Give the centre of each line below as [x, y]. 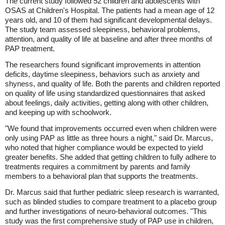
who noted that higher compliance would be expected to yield [104, 147]
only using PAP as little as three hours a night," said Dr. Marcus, [109, 138]
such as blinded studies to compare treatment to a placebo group [111, 202]
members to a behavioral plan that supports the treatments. [101, 176]
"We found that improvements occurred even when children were [111, 128]
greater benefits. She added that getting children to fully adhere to [110, 157]
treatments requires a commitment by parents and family [98, 166]
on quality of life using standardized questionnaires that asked [105, 93]
